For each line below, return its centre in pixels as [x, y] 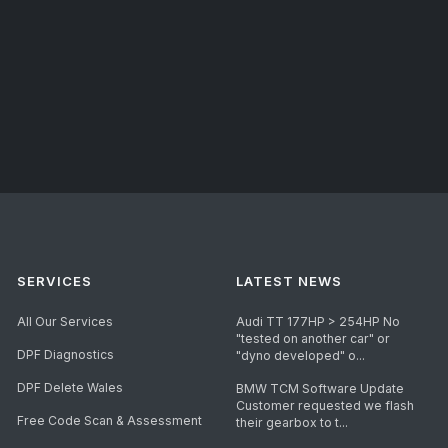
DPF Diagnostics [66, 355]
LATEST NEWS [288, 281]
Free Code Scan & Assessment [110, 421]
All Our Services [65, 322]
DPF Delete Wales [70, 388]
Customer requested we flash [324, 406]
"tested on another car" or [312, 339]
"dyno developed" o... [300, 356]
